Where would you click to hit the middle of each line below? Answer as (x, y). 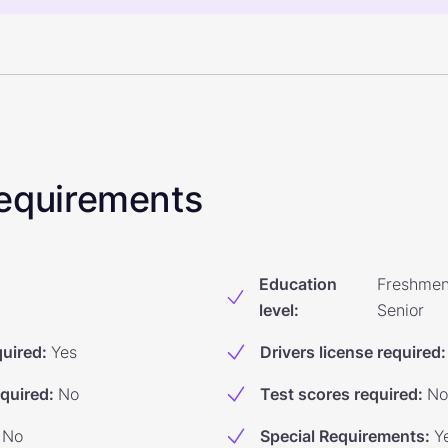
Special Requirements (342, 436)
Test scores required (339, 394)
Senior (400, 310)
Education (297, 284)
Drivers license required (350, 352)
